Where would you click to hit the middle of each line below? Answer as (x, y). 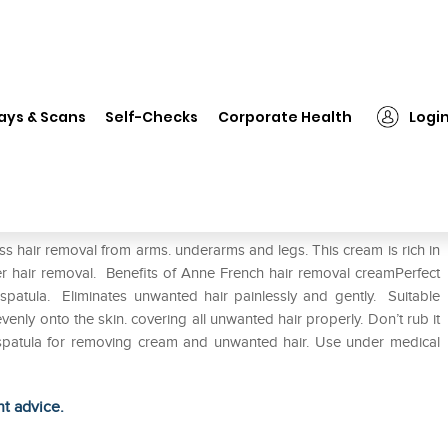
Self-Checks (152, 116)
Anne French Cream (108, 98)
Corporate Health (285, 116)
